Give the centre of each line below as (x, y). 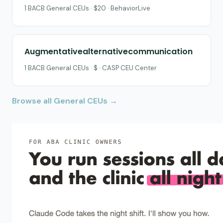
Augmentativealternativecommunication (109, 51)
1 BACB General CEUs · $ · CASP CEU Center (91, 68)
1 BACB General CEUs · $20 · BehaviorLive (87, 8)
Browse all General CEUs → (65, 101)
